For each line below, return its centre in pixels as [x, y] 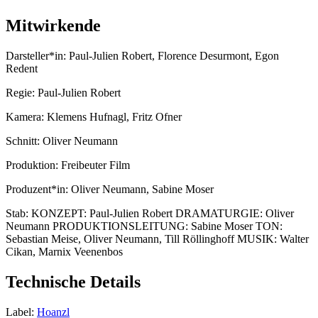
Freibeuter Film [95, 165]
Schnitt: [24, 141]
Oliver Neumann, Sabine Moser [141, 190]
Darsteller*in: [36, 56]
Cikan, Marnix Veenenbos [64, 252]
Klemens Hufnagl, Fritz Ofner [114, 117]
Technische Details [73, 281]
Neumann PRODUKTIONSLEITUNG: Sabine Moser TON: [144, 226]
